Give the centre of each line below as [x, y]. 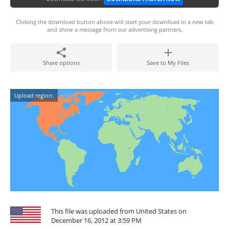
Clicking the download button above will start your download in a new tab [114, 22]
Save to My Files [168, 63]
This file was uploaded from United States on [119, 211]
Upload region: [34, 95]
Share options [61, 63]
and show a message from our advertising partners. [114, 29]
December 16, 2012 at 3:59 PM [96, 220]
